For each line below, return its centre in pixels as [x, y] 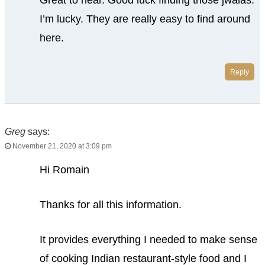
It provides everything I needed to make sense [148, 240]
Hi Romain [64, 170]
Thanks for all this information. [110, 205]
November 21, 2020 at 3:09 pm [61, 146]
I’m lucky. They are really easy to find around [145, 19]
